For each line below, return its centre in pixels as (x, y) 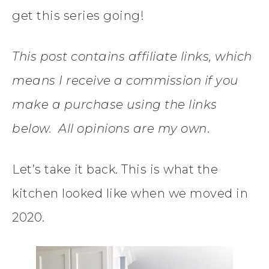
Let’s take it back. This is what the (115, 169)
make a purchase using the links (115, 104)
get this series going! (78, 15)
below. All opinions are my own (110, 128)
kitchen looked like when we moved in (130, 193)
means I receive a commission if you (125, 80)
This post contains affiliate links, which (132, 56)
